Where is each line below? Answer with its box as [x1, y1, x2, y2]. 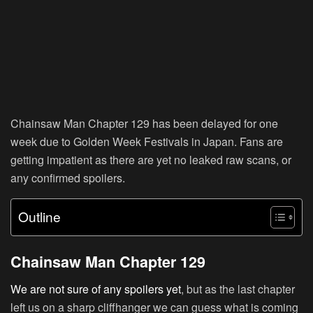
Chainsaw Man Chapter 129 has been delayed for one [10, 115, 278, 132]
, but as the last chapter [181, 280, 295, 297]
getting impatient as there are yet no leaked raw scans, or [10, 152, 291, 168]
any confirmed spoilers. [10, 170, 125, 187]
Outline [18, 207, 61, 226]
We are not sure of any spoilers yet [10, 280, 181, 297]
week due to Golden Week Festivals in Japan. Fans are [10, 133, 283, 150]
